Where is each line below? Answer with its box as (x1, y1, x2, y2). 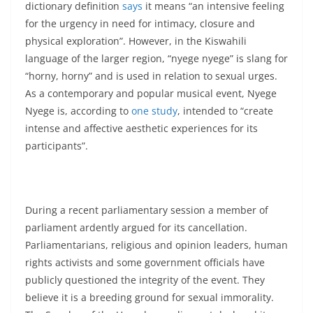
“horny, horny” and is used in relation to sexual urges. (25, 69, 277, 82)
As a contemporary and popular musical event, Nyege (25, 87, 277, 100)
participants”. (25, 139, 88, 152)
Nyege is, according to (25, 104, 131, 117)
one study (131, 104, 177, 117)
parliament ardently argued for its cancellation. (25, 221, 247, 234)
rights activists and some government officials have (25, 256, 265, 269)
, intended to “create (177, 104, 273, 117)
